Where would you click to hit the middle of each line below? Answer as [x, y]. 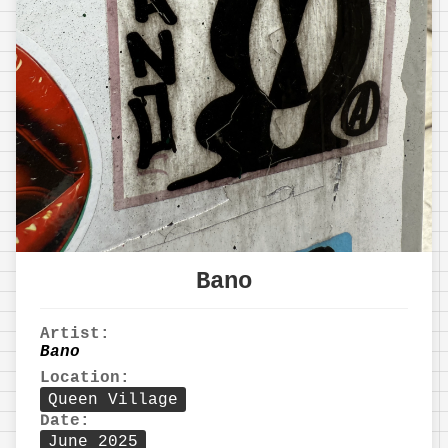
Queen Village [113, 399]
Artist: [75, 334]
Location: [85, 378]
